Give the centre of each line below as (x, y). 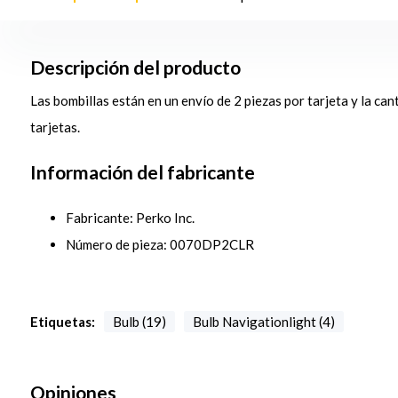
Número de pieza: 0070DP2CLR (159, 244)
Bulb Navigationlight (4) (263, 322)
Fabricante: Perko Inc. (130, 218)
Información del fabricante (142, 172)
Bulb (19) (139, 322)
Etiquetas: (62, 322)
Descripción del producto (135, 67)
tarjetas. (55, 127)
